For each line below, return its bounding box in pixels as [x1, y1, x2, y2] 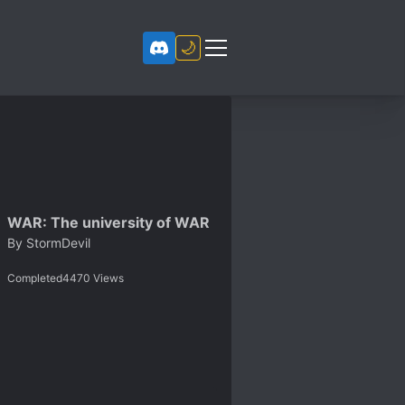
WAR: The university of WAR [7, 212, 210, 231]
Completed [7, 270, 62, 285]
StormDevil [26, 234, 90, 250]
